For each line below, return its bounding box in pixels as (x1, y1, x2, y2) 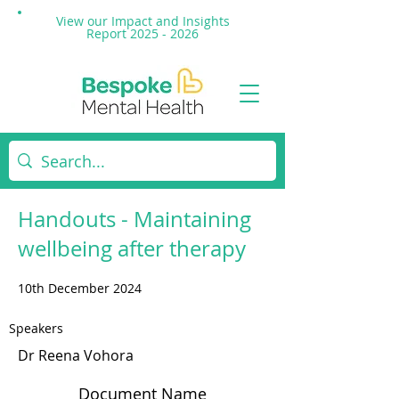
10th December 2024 (18, 280, 142, 297)
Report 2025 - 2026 (86, 25, 199, 42)
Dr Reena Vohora (18, 346, 134, 365)
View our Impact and (55, 12, 183, 29)
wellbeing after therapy (18, 234, 246, 263)
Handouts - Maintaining (18, 205, 251, 233)
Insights (182, 12, 230, 29)
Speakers (9, 320, 63, 337)
